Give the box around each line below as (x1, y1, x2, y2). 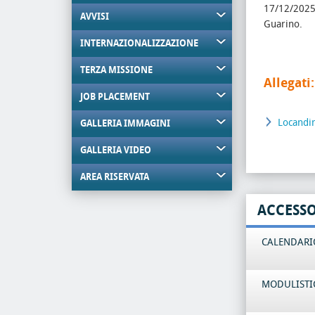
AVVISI (80, 11, 109, 22)
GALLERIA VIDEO (80, 145, 151, 155)
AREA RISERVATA (80, 172, 149, 182)
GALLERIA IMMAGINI (80, 118, 170, 129)
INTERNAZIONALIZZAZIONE (80, 38, 198, 49)
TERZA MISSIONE (80, 65, 153, 75)
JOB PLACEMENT (80, 91, 150, 102)
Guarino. (264, 18, 305, 30)
